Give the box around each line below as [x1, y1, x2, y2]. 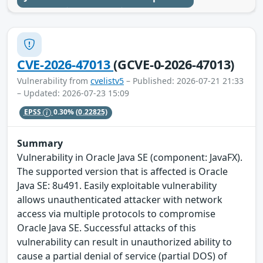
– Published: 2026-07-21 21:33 [124, 75, 244, 86]
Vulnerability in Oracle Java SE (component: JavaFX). [17, 151, 242, 164]
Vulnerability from [17, 75, 90, 86]
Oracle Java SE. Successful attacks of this [17, 221, 196, 235]
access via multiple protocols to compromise [17, 207, 215, 221]
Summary [17, 137, 63, 150]
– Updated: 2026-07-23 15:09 [17, 87, 129, 99]
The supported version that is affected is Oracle [17, 165, 228, 178]
